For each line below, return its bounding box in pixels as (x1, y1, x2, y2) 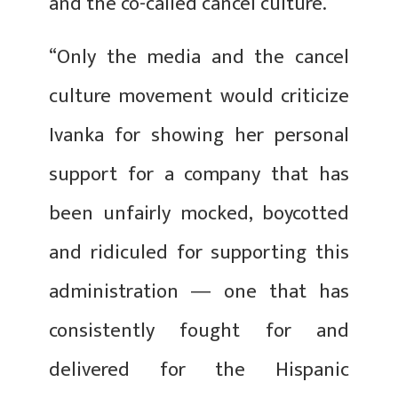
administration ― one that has (49, 275, 349, 308)
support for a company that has (49, 157, 349, 191)
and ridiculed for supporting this (49, 235, 349, 269)
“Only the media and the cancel (49, 40, 349, 74)
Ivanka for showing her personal (49, 118, 349, 152)
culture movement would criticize (49, 79, 349, 113)
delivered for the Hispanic (49, 353, 349, 386)
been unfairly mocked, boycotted (49, 196, 349, 230)
